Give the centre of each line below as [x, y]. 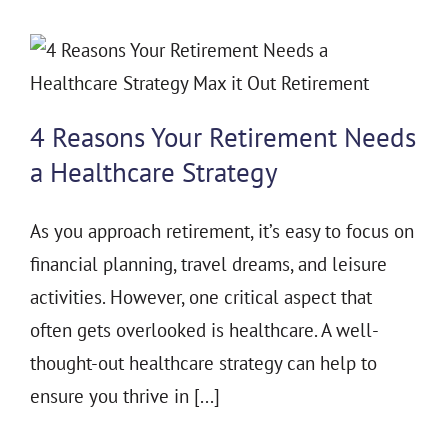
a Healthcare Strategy [154, 172]
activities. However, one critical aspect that [201, 297]
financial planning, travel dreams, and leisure [208, 264]
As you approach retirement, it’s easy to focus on [222, 231]
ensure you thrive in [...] [125, 396]
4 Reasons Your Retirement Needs [223, 137]
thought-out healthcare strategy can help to [203, 363]
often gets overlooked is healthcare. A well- [204, 330]
